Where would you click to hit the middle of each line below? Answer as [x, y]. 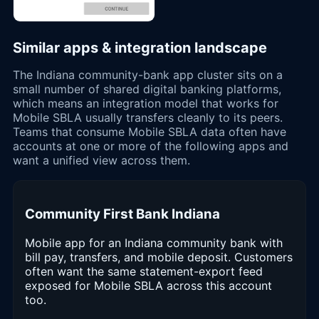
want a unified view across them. [101, 161]
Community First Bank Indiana [122, 214]
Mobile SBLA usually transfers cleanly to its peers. [148, 118]
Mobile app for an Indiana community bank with [154, 242]
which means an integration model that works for [146, 104]
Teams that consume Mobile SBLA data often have [150, 132]
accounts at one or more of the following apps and [151, 146]
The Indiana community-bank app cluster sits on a [148, 75]
